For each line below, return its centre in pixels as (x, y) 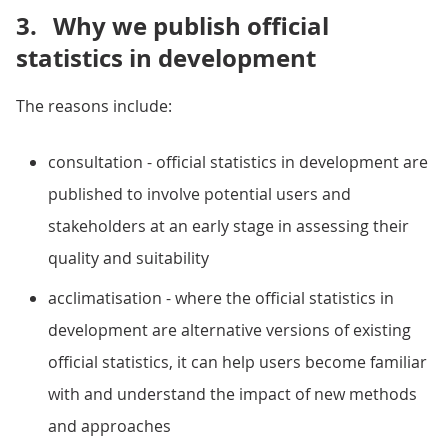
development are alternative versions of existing (229, 330)
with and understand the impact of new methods (232, 394)
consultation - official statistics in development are (238, 162)
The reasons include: (94, 106)
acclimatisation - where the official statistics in (221, 298)
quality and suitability (128, 258)
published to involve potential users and (199, 194)
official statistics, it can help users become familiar (237, 362)
